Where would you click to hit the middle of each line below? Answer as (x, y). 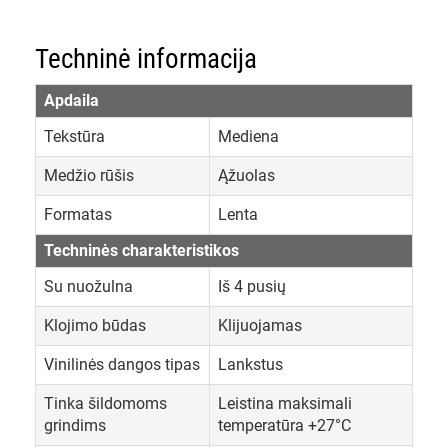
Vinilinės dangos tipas (122, 365)
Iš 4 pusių (252, 287)
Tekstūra (74, 137)
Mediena (248, 137)
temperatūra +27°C (284, 426)
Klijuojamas (260, 326)
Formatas (78, 215)
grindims (75, 426)
